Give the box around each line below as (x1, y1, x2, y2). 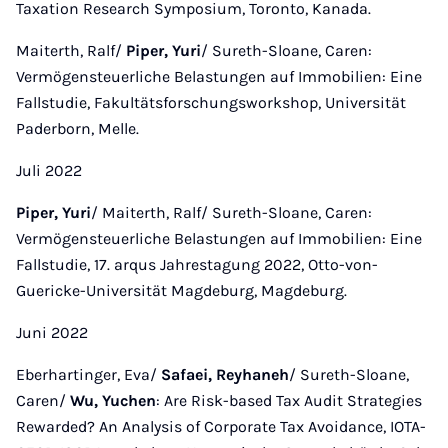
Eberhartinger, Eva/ (16, 365, 161, 384)
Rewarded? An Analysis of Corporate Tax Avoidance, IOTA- (16, 417, 426, 436)
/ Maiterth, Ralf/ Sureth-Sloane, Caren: (91, 203, 372, 222)
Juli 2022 (16, 161, 82, 180)
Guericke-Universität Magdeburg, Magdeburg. (16, 281, 347, 300)
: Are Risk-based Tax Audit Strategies (156, 391, 422, 410)
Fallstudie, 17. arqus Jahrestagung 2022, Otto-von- (16, 255, 378, 274)
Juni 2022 (16, 323, 88, 342)
